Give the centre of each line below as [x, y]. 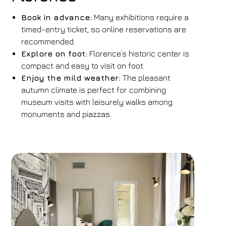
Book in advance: [57, 17]
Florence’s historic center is [138, 53]
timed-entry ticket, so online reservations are [104, 29]
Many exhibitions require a [140, 17]
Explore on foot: [54, 53]
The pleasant [146, 78]
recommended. [48, 41]
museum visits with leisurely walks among [97, 102]
